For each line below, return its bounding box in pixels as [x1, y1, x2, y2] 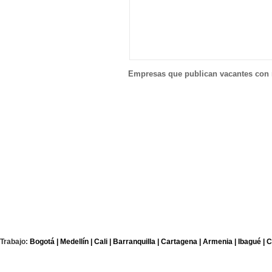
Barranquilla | [113, 237, 159, 246]
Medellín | [60, 237, 92, 246]
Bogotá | [30, 237, 58, 246]
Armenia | [203, 237, 236, 246]
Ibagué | [238, 237, 265, 246]
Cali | [94, 237, 111, 246]
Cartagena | [161, 237, 201, 246]
